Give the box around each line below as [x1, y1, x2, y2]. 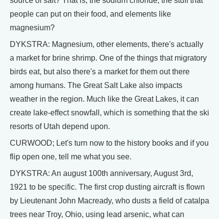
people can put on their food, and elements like [10, 10, 171, 19]
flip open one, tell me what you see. [10, 153, 131, 161]
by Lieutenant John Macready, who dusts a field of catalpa [10, 197, 209, 205]
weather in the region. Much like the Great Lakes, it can [10, 95, 199, 104]
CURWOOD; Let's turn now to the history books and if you [10, 139, 209, 148]
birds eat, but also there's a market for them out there [10, 67, 190, 76]
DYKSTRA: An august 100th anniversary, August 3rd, [10, 169, 193, 178]
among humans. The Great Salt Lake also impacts [10, 81, 182, 90]
